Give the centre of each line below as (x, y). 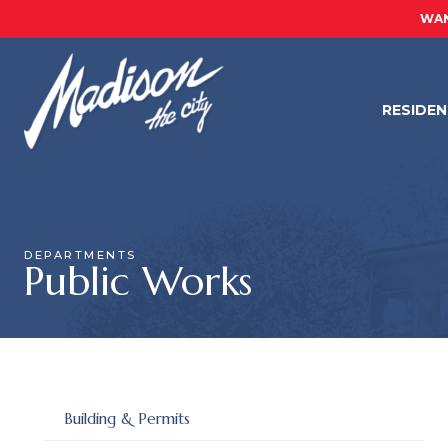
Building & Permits (127, 418)
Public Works (138, 281)
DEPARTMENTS (80, 255)
